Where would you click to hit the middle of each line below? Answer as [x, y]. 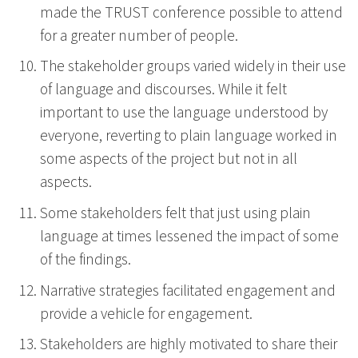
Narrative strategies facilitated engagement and [188, 290]
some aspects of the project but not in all [169, 159]
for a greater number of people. [139, 36]
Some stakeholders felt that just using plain [175, 214]
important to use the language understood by [184, 113]
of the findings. [86, 260]
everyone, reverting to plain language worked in [189, 136]
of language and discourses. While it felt [163, 90]
